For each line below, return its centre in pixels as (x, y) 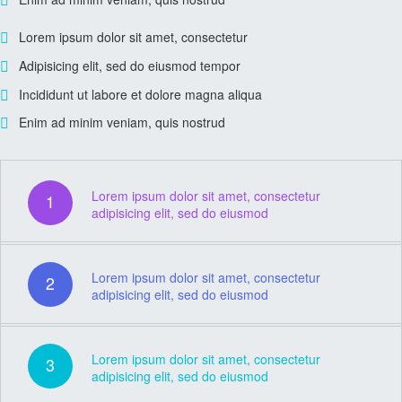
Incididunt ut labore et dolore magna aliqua (140, 94)
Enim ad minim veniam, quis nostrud (122, 122)
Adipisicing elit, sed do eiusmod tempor (130, 65)
